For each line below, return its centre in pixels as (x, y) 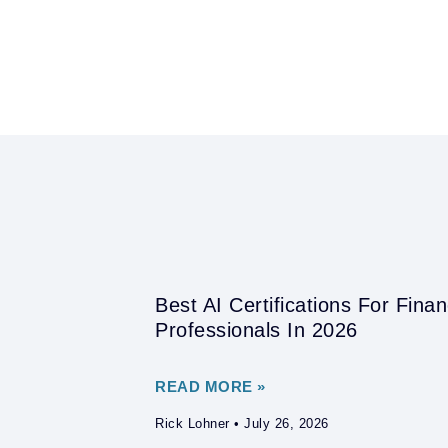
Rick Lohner (194, 424)
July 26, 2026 (284, 424)
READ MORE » (210, 387)
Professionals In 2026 (256, 330)
